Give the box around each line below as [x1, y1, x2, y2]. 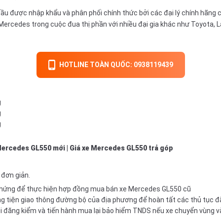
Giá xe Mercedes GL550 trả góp [70, 144, 173, 152]
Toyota [191, 20, 214, 28]
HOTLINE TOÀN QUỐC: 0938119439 [59, 60, 173, 69]
